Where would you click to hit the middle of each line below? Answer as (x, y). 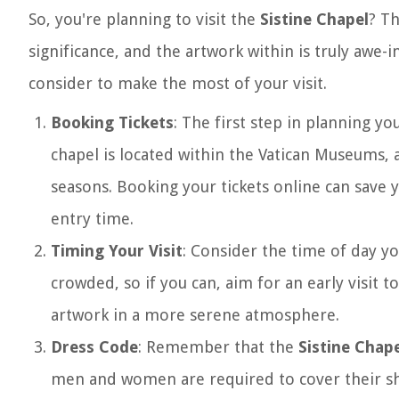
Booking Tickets (112, 122)
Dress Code (94, 347)
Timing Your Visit (117, 251)
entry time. (92, 219)
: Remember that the (218, 347)
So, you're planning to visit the (144, 19)
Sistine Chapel (314, 19)
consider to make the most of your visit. (178, 83)
